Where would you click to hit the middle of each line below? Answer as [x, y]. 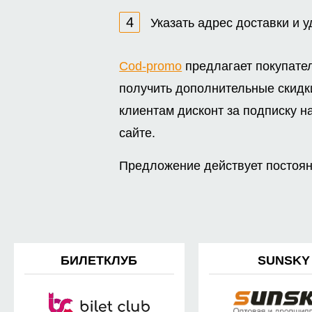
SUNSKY [283, 261]
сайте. [138, 133]
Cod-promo [151, 67]
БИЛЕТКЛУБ [99, 261]
